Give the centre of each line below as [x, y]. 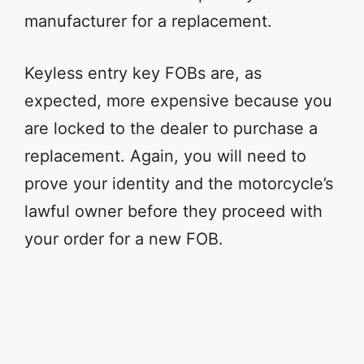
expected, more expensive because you [178, 101]
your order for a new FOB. [124, 239]
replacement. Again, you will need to [165, 156]
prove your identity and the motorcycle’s [179, 184]
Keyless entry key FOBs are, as [143, 73]
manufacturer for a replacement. [148, 21]
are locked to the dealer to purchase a [171, 128]
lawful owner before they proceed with [173, 211]
